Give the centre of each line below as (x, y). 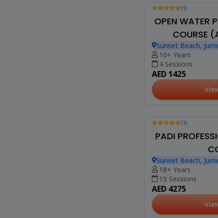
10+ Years (175, 167)
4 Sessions (176, 177)
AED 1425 (169, 187)
